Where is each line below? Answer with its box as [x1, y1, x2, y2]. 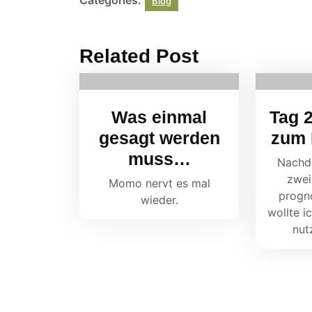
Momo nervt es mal [108, 176, 210, 190]
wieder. [140, 193, 178, 207]
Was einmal [111, 107, 208, 127]
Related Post [79, 45, 198, 67]
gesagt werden [98, 128, 220, 148]
